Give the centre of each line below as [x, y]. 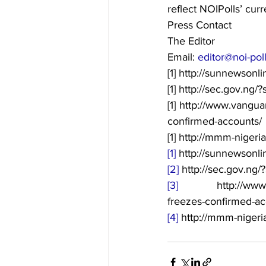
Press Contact [199, 25]
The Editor [191, 41]
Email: [183, 57]
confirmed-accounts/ [215, 121]
